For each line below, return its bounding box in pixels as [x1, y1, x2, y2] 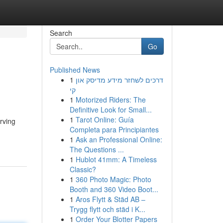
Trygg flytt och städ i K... [69, 204, 145, 214]
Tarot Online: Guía [75, 114, 134, 124]
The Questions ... [69, 144, 124, 154]
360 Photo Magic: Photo [75, 174, 151, 184]
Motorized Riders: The [75, 95, 146, 105]
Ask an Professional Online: [75, 134, 162, 144]
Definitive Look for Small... [69, 105, 152, 114]
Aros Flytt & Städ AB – [75, 194, 145, 204]
